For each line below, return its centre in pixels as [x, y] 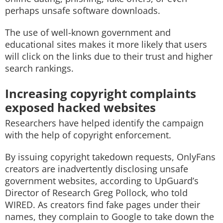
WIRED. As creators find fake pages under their [103, 205]
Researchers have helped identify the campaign [104, 123]
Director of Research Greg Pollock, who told [96, 193]
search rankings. [39, 68]
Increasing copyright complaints [101, 93]
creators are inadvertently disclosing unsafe [97, 169]
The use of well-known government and [88, 32]
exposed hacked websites [80, 107]
